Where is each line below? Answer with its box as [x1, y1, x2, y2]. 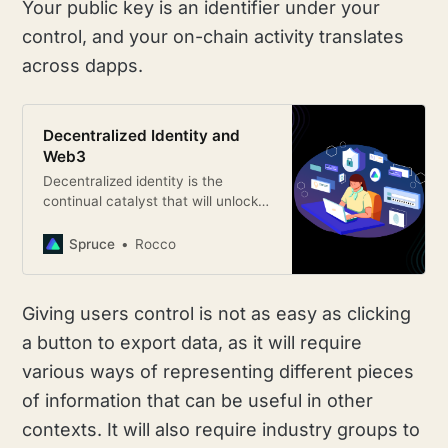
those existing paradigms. [42, 232, 207, 249]
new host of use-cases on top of [42, 212, 252, 229]
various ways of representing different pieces [22, 361, 415, 383]
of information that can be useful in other [22, 390, 374, 412]
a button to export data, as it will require [22, 332, 363, 354]
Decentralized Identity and [42, 125, 240, 145]
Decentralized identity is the [42, 172, 223, 189]
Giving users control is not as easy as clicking [22, 303, 412, 325]
